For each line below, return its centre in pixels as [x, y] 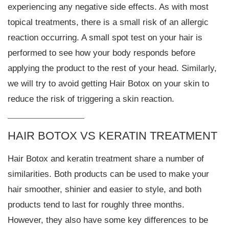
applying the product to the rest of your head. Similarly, [112, 68]
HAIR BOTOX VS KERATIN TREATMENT [112, 135]
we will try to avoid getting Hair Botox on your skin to [108, 83]
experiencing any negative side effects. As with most [108, 7]
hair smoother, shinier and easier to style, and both [105, 190]
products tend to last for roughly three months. [96, 205]
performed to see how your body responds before [101, 53]
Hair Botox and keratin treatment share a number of [106, 159]
